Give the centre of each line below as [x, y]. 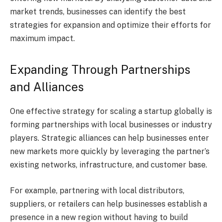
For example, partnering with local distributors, [97, 190]
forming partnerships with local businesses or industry [111, 125]
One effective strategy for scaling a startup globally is [111, 111]
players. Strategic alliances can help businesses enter [110, 138]
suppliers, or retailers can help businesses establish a [109, 204]
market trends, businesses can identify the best [98, 12]
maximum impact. [42, 39]
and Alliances [47, 87]
